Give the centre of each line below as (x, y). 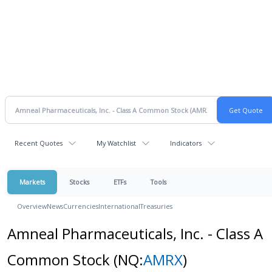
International (119, 206)
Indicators (186, 143)
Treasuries (156, 206)
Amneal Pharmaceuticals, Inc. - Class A (135, 233)
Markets (32, 182)
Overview (32, 206)
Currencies (81, 206)
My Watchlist (116, 143)
